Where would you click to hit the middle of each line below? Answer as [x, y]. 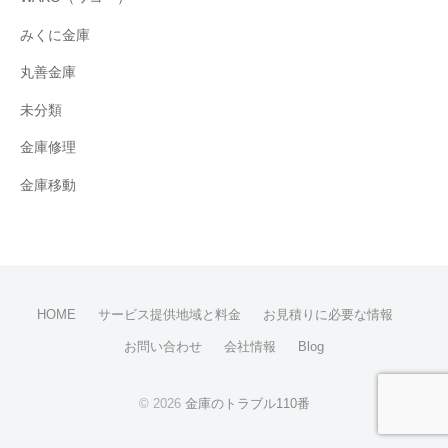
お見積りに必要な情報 [328, 315]
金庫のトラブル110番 [247, 404]
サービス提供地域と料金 [169, 315]
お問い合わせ [163, 347]
